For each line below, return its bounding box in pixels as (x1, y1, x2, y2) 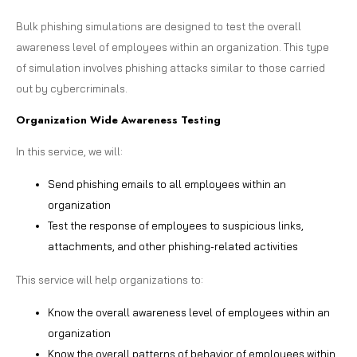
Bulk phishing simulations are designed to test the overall (16, 19, 301, 33)
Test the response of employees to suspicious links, (48, 218, 304, 232)
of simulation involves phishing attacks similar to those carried (16, 61, 325, 74)
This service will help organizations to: (16, 273, 203, 286)
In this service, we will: (16, 144, 123, 158)
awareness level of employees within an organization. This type (16, 40, 329, 53)
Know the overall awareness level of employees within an (48, 305, 330, 319)
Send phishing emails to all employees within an (48, 177, 286, 190)
